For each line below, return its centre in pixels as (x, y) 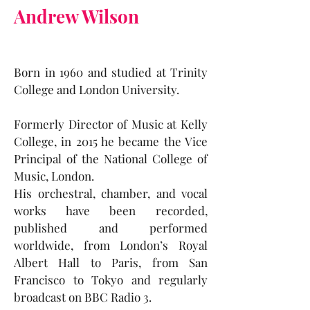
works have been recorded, (111, 210)
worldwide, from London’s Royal (111, 245)
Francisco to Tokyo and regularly (111, 280)
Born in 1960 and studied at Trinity (111, 72)
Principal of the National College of (111, 158)
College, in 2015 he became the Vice (111, 141)
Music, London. (54, 176)
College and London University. (97, 89)
